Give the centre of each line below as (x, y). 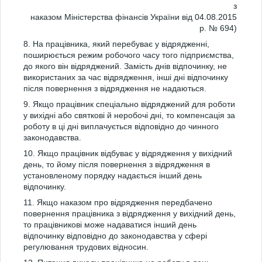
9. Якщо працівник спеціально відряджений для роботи (129, 104)
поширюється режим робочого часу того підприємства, (129, 55)
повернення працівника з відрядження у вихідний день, (130, 213)
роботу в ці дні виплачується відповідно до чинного (121, 126)
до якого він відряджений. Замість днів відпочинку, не (125, 66)
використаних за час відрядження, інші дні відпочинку (126, 77)
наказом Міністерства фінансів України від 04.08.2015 (132, 17)
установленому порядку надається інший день (113, 175)
